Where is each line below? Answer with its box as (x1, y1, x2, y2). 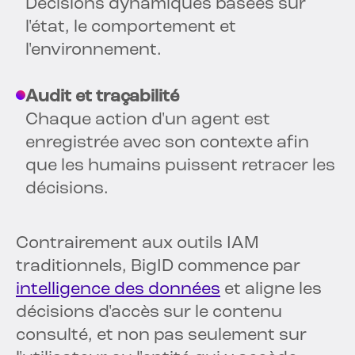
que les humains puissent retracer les (25, 157, 335, 176)
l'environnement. (25, 41, 162, 60)
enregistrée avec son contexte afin (25, 134, 309, 153)
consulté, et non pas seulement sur (16, 326, 307, 345)
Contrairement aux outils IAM (16, 235, 259, 254)
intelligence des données (16, 281, 220, 300)
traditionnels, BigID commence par (16, 258, 300, 277)
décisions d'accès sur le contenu (16, 303, 282, 323)
